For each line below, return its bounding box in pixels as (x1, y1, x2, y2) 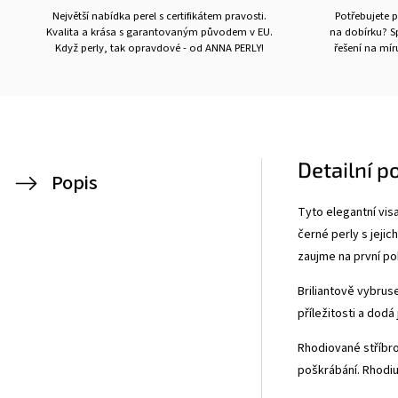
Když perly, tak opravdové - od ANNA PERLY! (54, 40, 264, 56)
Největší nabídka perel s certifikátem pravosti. (52, 8, 267, 24)
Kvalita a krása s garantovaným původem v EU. (45, 24, 273, 40)
